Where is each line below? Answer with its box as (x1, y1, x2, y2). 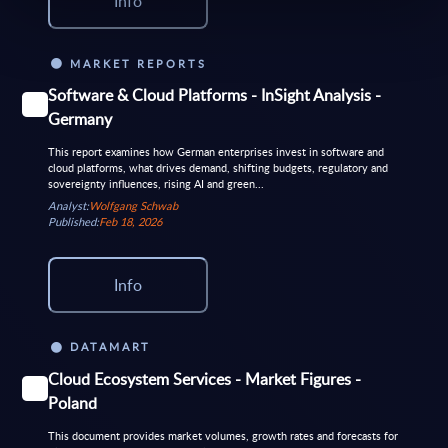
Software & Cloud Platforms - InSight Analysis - (47, 84, 381, 107)
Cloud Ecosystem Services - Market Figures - (47, 368, 361, 391)
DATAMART (70, 339, 152, 355)
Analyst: (47, 197, 89, 213)
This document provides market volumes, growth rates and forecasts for (47, 427, 398, 443)
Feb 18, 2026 (98, 213, 162, 229)
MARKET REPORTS (70, 55, 207, 71)
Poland (47, 392, 97, 415)
